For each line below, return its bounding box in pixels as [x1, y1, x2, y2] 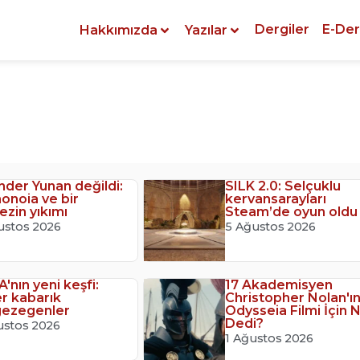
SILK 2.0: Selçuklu [225, 178, 342, 194]
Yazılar [185, 22, 227, 38]
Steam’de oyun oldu [225, 204, 358, 219]
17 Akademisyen [225, 277, 333, 293]
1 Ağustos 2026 [225, 331, 313, 346]
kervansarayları [225, 191, 327, 207]
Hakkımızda [80, 22, 157, 38]
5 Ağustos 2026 [225, 219, 316, 234]
